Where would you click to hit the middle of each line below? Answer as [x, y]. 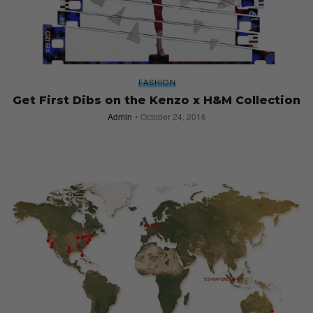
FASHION [157, 82]
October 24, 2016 [173, 117]
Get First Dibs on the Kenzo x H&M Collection [156, 101]
